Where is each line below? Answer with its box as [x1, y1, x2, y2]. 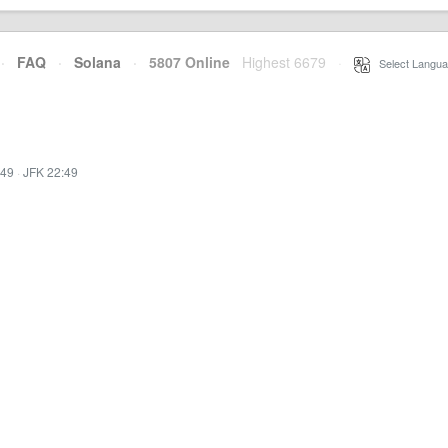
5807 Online [137, 52, 230, 72]
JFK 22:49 [23, 163, 78, 180]
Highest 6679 [242, 52, 326, 72]
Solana [74, 52, 121, 72]
